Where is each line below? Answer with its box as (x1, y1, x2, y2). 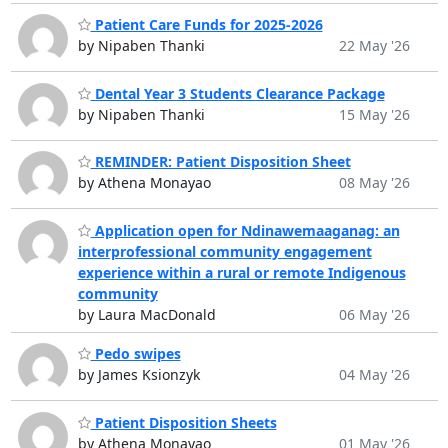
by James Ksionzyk (77, 365, 200, 385)
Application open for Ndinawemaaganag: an (90, 220, 400, 240)
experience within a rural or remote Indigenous (77, 262, 406, 282)
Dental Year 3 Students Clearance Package (90, 83, 385, 103)
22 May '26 (338, 36, 410, 56)
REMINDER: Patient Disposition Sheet (90, 152, 351, 172)
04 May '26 (338, 365, 410, 385)
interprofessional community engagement (77, 241, 372, 261)
